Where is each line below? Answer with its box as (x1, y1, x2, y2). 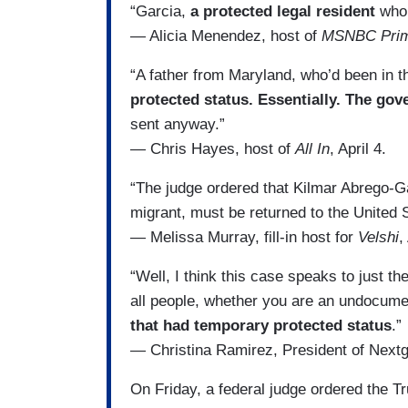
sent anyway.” (130, 115, 225, 133)
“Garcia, (130, 2, 190, 20)
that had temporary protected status (130, 316, 392, 334)
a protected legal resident (190, 2, 375, 20)
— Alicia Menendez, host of (130, 26, 321, 45)
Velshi (358, 228, 399, 246)
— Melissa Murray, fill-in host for (130, 228, 358, 246)
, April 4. (330, 139, 386, 158)
